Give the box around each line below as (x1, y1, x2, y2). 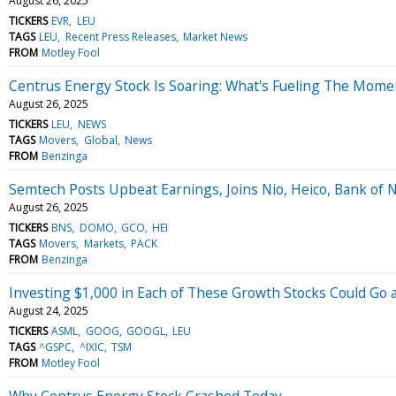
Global (83, 132, 118, 148)
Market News (182, 28, 247, 44)
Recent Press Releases (65, 28, 176, 44)
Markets (83, 235, 124, 251)
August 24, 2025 (9, 302, 88, 318)
